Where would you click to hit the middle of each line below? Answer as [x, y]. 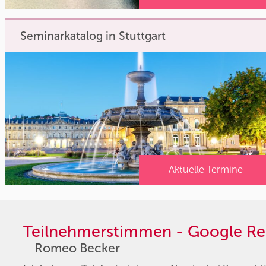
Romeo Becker [77, 248]
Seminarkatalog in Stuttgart [93, 36]
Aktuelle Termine [206, 170]
